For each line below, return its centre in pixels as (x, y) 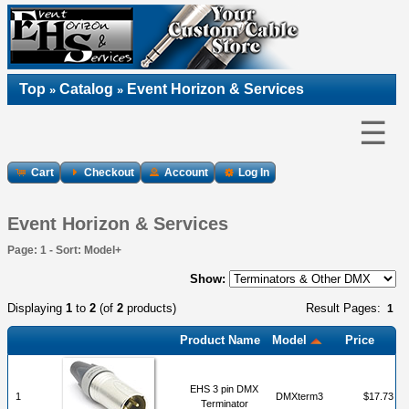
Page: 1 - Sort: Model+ (64, 250)
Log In (254, 172)
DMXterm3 (299, 396)
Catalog (86, 89)
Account (186, 172)
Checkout (109, 172)
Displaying (37, 308)
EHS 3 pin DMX (224, 388)
